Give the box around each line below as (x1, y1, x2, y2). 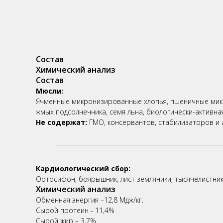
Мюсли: (36, 86, 64, 96)
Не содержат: (36, 117, 87, 127)
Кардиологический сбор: (36, 163, 130, 173)
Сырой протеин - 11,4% (36, 205, 114, 215)
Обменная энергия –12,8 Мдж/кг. (36, 195, 143, 205)
